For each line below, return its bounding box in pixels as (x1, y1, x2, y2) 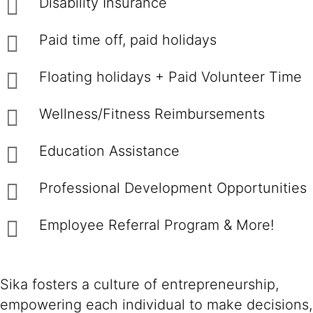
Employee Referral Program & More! (39, 217, 274, 233)
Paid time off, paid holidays (39, 31, 217, 48)
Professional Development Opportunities (39, 180, 307, 196)
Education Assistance (39, 143, 180, 159)
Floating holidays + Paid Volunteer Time (39, 68, 302, 85)
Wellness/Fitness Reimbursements (39, 105, 265, 122)
